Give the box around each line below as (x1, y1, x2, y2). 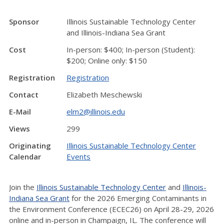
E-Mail (9, 106, 31, 116)
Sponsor (9, 16, 39, 26)
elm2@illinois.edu (66, 106, 125, 116)
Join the (9, 182, 36, 192)
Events (66, 151, 90, 161)
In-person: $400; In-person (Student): (66, 44, 195, 54)
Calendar (9, 151, 41, 161)
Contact (9, 89, 38, 99)
